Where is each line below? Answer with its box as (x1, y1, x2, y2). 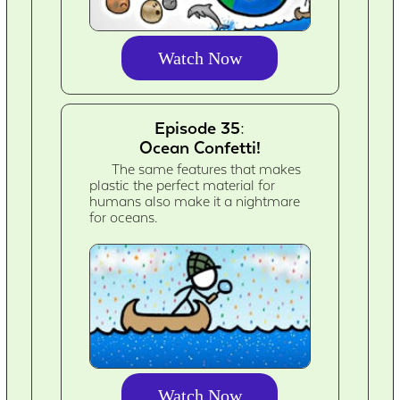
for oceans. (89, 210, 158, 227)
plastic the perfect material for (89, 178, 276, 195)
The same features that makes (112, 162, 302, 179)
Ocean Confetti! (138, 137, 261, 158)
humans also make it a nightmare (89, 194, 301, 211)
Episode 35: (154, 118, 246, 138)
